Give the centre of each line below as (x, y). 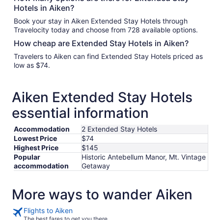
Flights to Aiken (48, 210)
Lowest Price (35, 138)
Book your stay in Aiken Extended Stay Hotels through (101, 21)
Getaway (96, 165)
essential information (80, 113)
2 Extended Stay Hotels (119, 129)
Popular (27, 157)
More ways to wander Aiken (102, 194)
